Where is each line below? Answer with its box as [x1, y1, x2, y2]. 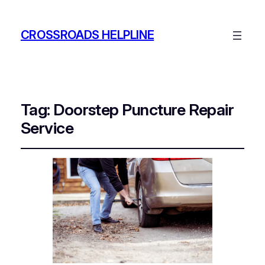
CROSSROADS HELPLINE [20, 28, 154, 43]
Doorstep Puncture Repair [53, 99, 234, 119]
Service [20, 118, 74, 138]
